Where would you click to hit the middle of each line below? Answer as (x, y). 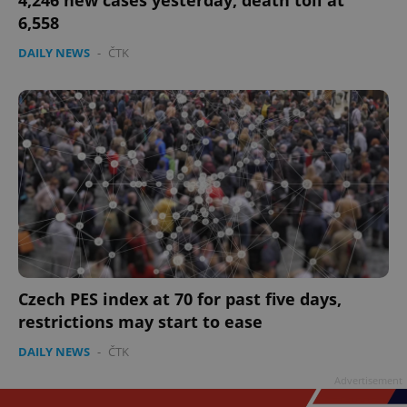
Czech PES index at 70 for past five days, (180, 298)
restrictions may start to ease (140, 321)
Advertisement (368, 380)
